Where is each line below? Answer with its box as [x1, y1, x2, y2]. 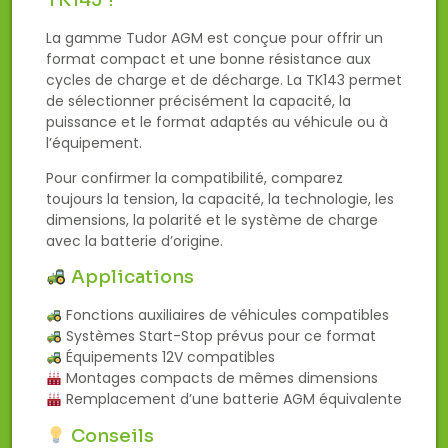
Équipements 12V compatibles [61, 347, 275, 368]
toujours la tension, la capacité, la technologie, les [46, 189, 394, 210]
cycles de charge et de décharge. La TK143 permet [46, 69, 402, 90]
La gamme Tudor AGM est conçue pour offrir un [46, 27, 383, 48]
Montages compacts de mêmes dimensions [61, 368, 378, 389]
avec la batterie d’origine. [46, 231, 223, 252]
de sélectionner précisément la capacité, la [46, 90, 351, 111]
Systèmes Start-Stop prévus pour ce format [61, 326, 376, 347]
